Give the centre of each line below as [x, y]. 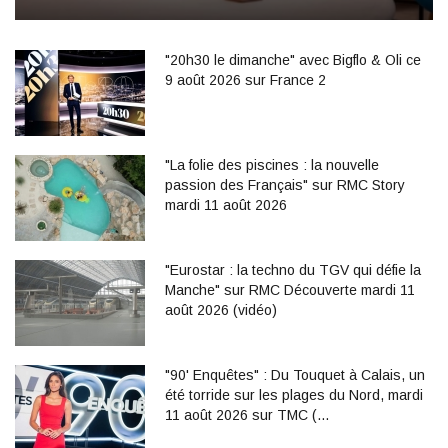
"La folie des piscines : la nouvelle [272, 164]
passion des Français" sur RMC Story [285, 184]
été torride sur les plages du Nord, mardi [294, 394]
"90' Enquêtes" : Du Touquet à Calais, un [295, 374]
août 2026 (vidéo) [221, 309]
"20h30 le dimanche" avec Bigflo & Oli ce [293, 59]
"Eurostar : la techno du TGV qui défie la [293, 269]
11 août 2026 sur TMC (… [247, 414]
